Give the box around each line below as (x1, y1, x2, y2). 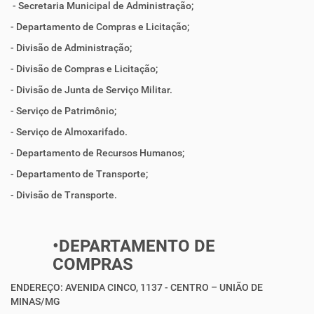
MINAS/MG (11, 296, 60, 307)
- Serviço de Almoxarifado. (11, 126, 128, 137)
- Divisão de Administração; (11, 42, 132, 53)
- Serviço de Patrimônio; (11, 105, 116, 116)
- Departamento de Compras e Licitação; (11, 21, 189, 32)
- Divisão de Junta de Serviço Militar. (11, 84, 172, 95)
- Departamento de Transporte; (11, 168, 148, 179)
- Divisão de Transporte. (11, 189, 117, 200)
